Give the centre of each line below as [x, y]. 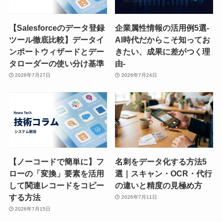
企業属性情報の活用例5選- [162, 28]
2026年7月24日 [139, 75]
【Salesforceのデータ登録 [56, 28]
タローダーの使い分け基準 [56, 63]
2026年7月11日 [139, 197]
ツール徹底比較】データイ [56, 39]
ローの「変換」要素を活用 [56, 173]
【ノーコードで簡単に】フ [56, 161]
